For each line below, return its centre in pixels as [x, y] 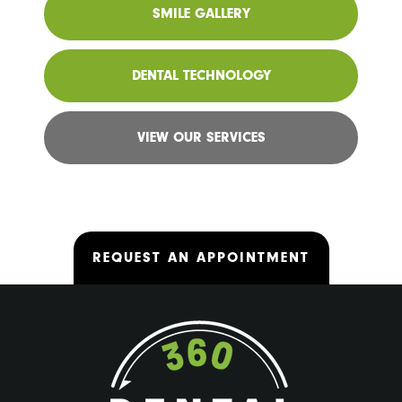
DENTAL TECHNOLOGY [201, 76]
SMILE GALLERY [201, 14]
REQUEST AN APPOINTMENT [201, 258]
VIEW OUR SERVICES [201, 138]
